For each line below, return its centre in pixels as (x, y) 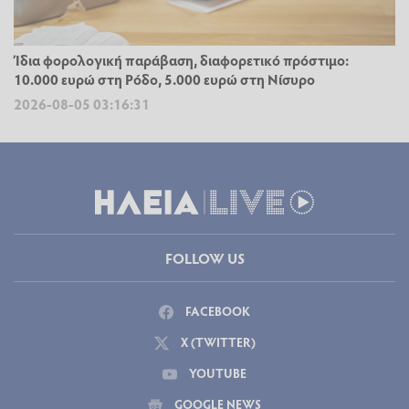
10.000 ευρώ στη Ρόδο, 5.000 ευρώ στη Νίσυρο (164, 79)
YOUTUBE (216, 373)
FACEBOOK (216, 311)
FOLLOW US (204, 258)
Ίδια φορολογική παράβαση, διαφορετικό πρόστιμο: (181, 60)
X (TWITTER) (216, 342)
